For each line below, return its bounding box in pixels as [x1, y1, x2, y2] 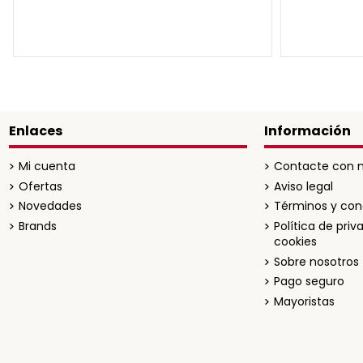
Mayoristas [274, 293, 335, 310]
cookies [274, 233, 318, 250]
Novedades [18, 198, 82, 215]
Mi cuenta [18, 158, 75, 175]
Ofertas [18, 177, 62, 194]
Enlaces [8, 122, 62, 141]
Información [264, 122, 352, 141]
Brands [18, 217, 57, 234]
